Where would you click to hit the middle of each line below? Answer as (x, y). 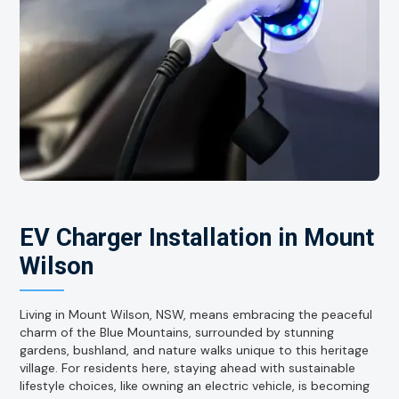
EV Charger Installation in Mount (197, 238)
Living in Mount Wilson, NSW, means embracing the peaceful (196, 315)
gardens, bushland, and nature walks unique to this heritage (195, 350)
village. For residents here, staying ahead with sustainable (188, 368)
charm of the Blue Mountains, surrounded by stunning (177, 333)
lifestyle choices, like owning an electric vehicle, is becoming (195, 386)
